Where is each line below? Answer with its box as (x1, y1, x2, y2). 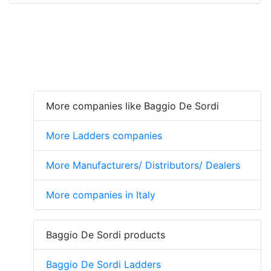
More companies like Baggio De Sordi (46, 99, 219, 112)
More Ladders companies (46, 129, 162, 142)
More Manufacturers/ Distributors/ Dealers (46, 158, 240, 171)
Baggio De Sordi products (46, 228, 165, 241)
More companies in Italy (46, 188, 155, 201)
